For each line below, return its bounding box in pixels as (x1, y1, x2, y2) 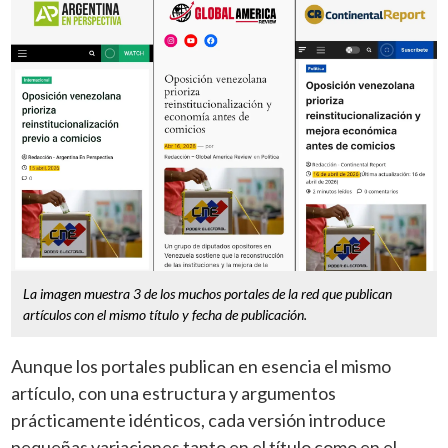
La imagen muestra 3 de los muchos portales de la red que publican (23, 285, 393, 303)
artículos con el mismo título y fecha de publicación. (23, 306, 308, 324)
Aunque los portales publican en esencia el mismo (11, 355, 392, 378)
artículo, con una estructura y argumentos (11, 382, 337, 405)
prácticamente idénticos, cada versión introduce (11, 409, 387, 432)
